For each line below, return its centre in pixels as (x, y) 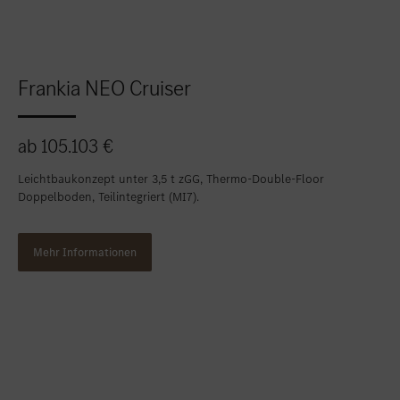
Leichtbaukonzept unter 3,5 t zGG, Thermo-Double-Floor (171, 179)
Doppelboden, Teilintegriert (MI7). (108, 197)
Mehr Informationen (85, 253)
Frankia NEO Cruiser (104, 88)
